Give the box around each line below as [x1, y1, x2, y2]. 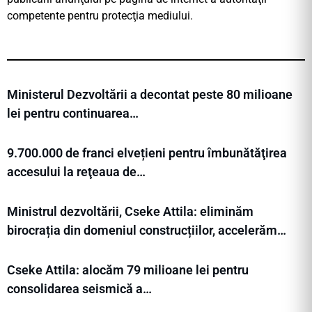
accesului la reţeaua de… [7, 164, 146, 180]
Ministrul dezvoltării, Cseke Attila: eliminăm [7, 204, 253, 219]
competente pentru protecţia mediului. [7, 9, 193, 23]
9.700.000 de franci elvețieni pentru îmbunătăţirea [7, 146, 287, 161]
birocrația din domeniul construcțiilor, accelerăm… [7, 223, 286, 238]
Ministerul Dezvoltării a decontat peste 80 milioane [7, 87, 292, 102]
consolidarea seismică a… [7, 281, 152, 297]
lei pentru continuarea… [7, 106, 139, 121]
